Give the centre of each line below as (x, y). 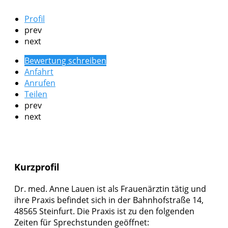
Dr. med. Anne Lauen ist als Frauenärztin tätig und (110, 189)
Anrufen (40, 83)
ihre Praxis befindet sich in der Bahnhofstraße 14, (109, 200)
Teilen (36, 94)
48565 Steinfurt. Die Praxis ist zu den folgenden (104, 211)
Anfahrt (39, 72)
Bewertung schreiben (65, 61)
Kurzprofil (37, 167)
